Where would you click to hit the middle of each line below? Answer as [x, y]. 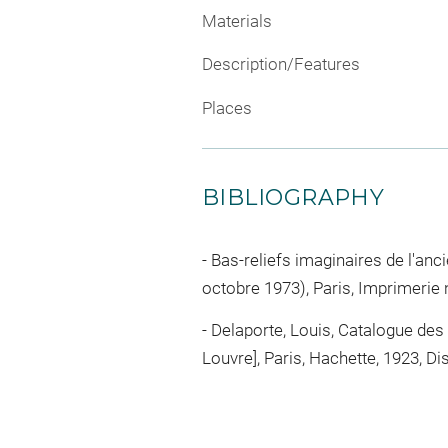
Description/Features [281, 64]
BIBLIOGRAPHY [293, 197]
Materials [237, 20]
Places [227, 107]
